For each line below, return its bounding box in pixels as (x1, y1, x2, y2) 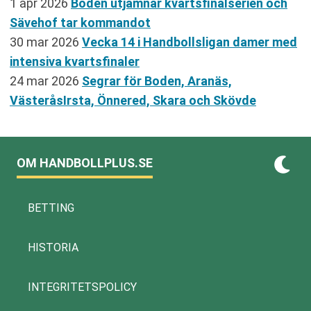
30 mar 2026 (10, 34, 82, 49)
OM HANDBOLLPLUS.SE (17, 155, 153, 170)
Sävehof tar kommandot (10, 15, 151, 30)
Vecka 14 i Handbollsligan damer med (82, 34, 297, 49)
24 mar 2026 (10, 73, 82, 88)
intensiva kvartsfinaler (10, 53, 140, 69)
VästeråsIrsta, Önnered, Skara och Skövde (10, 92, 256, 108)
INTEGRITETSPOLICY (28, 280, 137, 294)
